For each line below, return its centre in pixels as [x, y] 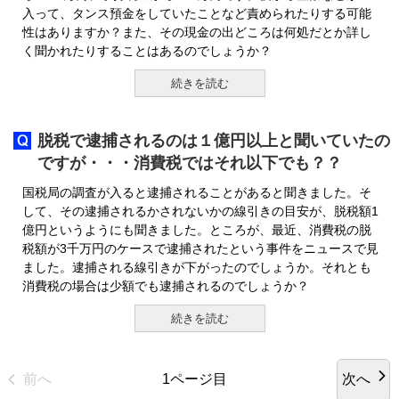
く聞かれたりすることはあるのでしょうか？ [147, 51]
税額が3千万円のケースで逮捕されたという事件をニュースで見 [200, 248]
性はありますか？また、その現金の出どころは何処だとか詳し [197, 32]
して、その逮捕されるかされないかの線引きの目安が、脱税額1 [200, 211]
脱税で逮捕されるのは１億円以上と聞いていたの [214, 141]
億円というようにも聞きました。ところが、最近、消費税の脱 [197, 230]
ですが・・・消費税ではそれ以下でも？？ [190, 163]
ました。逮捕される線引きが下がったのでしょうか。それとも [197, 267]
